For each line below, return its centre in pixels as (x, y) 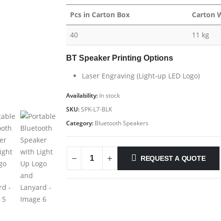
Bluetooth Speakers (122, 123)
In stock (110, 95)
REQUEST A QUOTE (173, 159)
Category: (80, 123)
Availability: (83, 95)
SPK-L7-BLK (96, 109)
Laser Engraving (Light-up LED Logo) (141, 75)
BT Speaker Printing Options (120, 58)
